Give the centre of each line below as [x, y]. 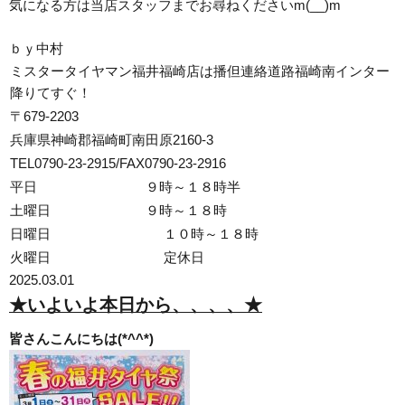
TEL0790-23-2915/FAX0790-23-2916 [118, 163]
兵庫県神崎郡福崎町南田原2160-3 [112, 140]
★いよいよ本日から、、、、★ [136, 305]
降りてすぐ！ [51, 93]
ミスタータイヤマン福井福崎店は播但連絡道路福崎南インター [200, 71]
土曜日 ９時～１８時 [118, 210]
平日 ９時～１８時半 [125, 187]
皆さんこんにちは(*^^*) [81, 339]
